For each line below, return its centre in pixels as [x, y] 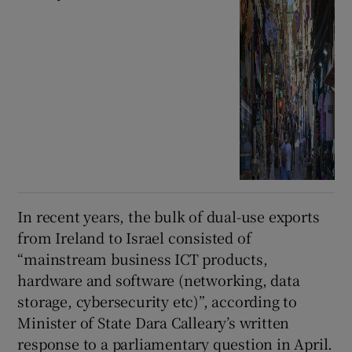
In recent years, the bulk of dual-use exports [169, 216]
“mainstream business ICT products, [143, 259]
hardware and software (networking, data [159, 280]
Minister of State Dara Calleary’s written [154, 323]
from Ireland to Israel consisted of [134, 238]
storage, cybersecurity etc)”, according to [158, 301]
